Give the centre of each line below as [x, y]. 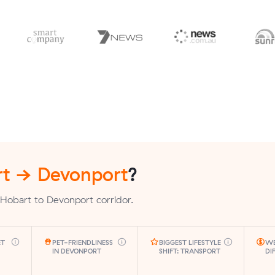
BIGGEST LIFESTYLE [190, 242]
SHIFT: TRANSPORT [189, 251]
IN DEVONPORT [77, 251]
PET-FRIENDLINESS [83, 242]
